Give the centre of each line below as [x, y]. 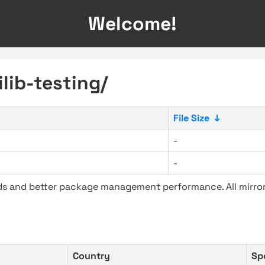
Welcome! [132, 24]
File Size [191, 118]
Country [91, 256]
